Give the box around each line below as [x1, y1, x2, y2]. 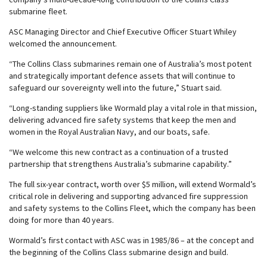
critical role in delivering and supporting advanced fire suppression [9, 191, 248, 201]
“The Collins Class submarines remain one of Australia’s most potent [9, 58, 252, 69]
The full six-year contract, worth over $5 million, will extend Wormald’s [9, 179, 256, 190]
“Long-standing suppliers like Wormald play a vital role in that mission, [9, 103, 257, 113]
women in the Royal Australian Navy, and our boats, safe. [9, 126, 210, 137]
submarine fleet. [9, 6, 67, 17]
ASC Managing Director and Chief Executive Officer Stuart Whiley [9, 26, 237, 37]
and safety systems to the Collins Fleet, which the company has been [9, 203, 256, 213]
